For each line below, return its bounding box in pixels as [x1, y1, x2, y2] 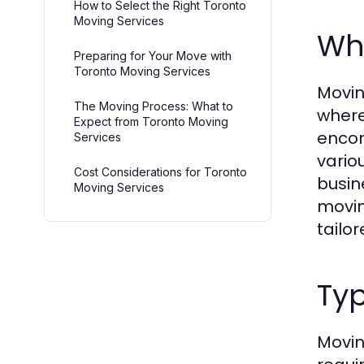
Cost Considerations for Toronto [74, 164, 247, 179]
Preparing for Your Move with [74, 48, 232, 63]
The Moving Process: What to [74, 98, 233, 113]
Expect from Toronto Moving [74, 114, 228, 128]
